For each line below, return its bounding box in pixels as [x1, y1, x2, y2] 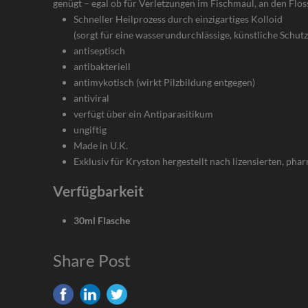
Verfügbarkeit [53, 182, 144, 200]
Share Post [53, 250, 131, 271]
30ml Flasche [74, 214, 131, 227]
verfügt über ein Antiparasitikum [74, 108, 214, 120]
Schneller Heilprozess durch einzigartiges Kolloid [74, 13, 283, 25]
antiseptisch [74, 45, 126, 57]
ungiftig [74, 124, 107, 136]
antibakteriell [74, 60, 131, 73]
